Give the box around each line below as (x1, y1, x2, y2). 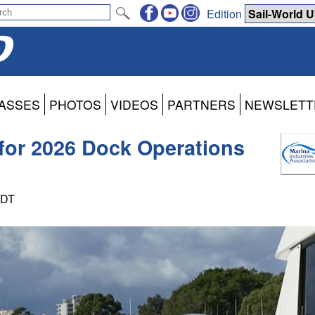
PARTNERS (167, 96, 236, 114)
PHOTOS (49, 96, 101, 114)
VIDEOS (110, 96, 158, 114)
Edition (207, 5, 245, 22)
